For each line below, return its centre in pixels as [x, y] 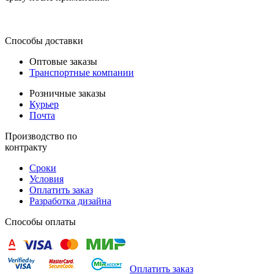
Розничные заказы [68, 93]
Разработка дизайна [70, 201]
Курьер [44, 104]
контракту [26, 147]
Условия [46, 179]
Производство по [41, 136]
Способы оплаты [40, 221]
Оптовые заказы [63, 61]
